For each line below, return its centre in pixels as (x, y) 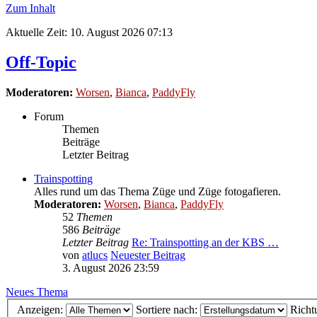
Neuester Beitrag (148, 255)
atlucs (95, 255)
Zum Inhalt (30, 8)
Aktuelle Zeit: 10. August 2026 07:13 (89, 32)
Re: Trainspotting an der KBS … (205, 242)
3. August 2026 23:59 (111, 267)
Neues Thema (37, 292)
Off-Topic (41, 62)
